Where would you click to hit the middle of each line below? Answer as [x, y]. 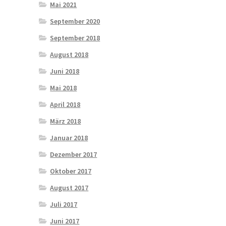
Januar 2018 [69, 137]
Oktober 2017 [71, 171]
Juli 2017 [64, 204]
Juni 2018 [65, 71]
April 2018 [65, 104]
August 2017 [69, 187]
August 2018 [69, 54]
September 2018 [75, 38]
